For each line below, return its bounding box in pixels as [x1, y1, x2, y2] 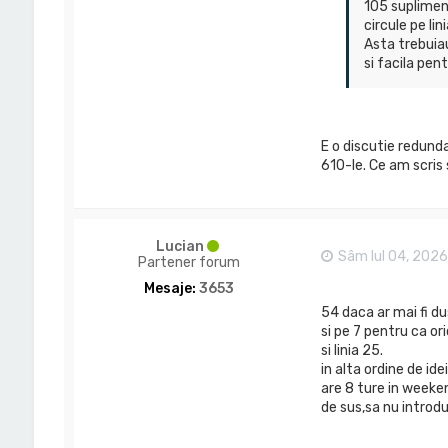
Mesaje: [143, 279, 196, 297]
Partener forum [137, 253, 240, 271]
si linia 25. [320, 342, 383, 360]
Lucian [156, 237, 205, 255]
